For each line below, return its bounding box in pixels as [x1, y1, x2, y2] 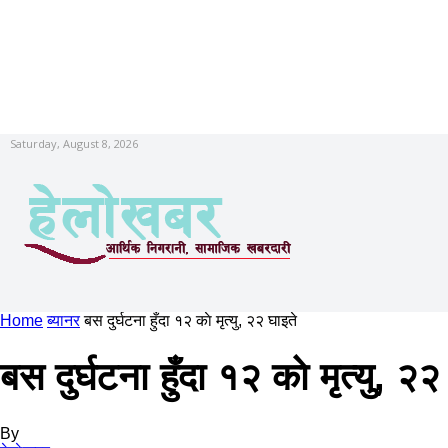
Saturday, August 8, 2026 [10, 136, 138, 152]
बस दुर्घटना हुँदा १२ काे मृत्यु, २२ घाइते [84, 312, 297, 329]
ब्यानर [47, 312, 80, 329]
